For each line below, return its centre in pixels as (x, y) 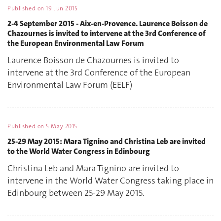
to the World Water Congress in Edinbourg (79, 151)
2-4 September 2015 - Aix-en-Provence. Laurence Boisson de (108, 23)
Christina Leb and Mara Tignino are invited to (93, 168)
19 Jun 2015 (62, 9)
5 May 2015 (62, 127)
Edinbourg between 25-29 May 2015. (76, 193)
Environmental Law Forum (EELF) (70, 85)
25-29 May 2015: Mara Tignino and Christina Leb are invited (107, 141)
